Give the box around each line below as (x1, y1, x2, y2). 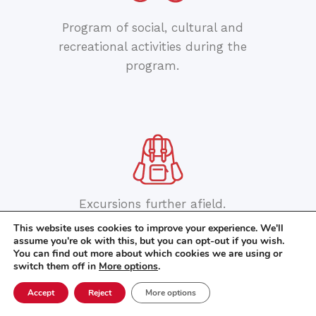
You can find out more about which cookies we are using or (13, 247, 282, 260)
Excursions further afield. (79, 197, 226, 212)
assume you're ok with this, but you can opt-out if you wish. (13, 234, 284, 248)
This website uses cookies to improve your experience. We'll (13, 221, 284, 235)
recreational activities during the (58, 39, 247, 54)
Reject (88, 287, 111, 298)
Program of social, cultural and (61, 20, 243, 35)
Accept (28, 287, 54, 298)
